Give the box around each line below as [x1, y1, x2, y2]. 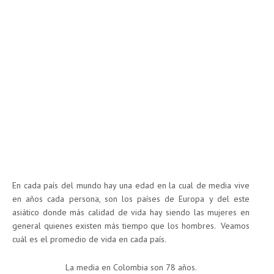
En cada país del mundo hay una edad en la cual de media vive [12, 180, 250, 191]
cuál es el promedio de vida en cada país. [12, 234, 166, 245]
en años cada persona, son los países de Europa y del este [12, 193, 250, 205]
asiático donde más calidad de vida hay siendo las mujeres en [12, 207, 250, 218]
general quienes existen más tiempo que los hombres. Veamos [12, 220, 250, 232]
